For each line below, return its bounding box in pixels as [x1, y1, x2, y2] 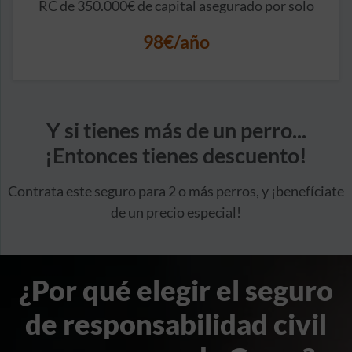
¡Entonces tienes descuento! [45, 141, 307, 168]
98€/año [142, 31, 210, 53]
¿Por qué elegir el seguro [19, 272, 333, 307]
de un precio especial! [111, 203, 241, 221]
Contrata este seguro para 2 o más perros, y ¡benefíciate [8, 181, 344, 200]
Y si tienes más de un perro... [46, 116, 306, 143]
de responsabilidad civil [25, 306, 327, 341]
